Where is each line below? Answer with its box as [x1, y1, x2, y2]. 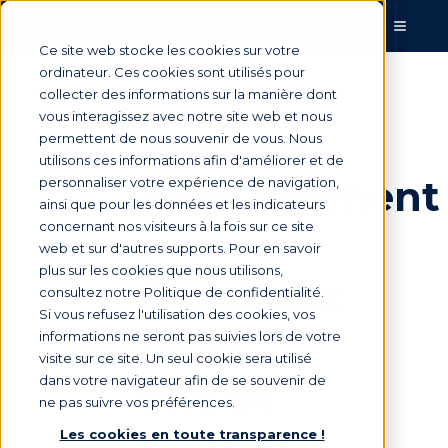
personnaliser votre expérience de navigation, [39, 174, 339, 190]
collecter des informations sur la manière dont [39, 86, 337, 102]
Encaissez [140, 271, 341, 321]
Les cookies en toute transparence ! [59, 426, 325, 443]
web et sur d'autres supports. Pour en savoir [39, 240, 321, 256]
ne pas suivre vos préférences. [39, 394, 235, 410]
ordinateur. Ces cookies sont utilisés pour [39, 64, 305, 80]
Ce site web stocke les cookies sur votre [39, 42, 300, 58]
